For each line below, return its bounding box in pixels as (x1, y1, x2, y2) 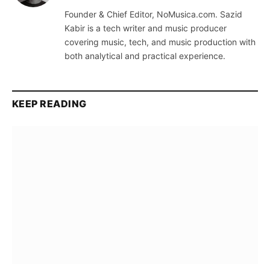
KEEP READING (12, 97, 87, 110)
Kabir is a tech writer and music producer (64, 22, 227, 33)
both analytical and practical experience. (64, 50, 225, 61)
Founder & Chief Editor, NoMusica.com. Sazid (64, 8, 242, 19)
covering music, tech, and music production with (64, 36, 256, 47)
